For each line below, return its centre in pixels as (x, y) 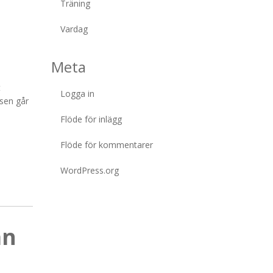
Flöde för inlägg (91, 119)
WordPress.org (89, 170)
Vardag (74, 29)
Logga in (77, 94)
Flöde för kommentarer (106, 145)
